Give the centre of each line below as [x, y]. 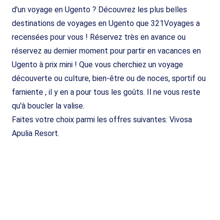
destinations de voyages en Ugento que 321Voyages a [106, 23]
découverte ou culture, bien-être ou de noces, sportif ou [109, 78]
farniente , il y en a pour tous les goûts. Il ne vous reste [106, 92]
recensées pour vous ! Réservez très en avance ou [99, 37]
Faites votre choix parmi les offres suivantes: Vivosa [102, 119]
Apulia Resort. [36, 133]
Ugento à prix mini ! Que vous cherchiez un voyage [97, 64]
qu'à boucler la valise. [48, 106]
